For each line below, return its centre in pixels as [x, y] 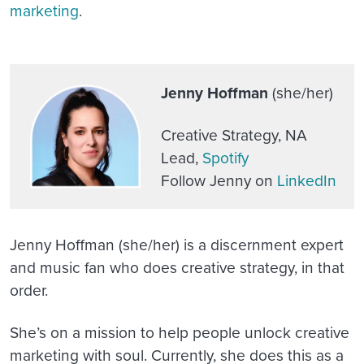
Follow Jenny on [219, 180]
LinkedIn [307, 180]
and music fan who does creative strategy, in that [177, 267]
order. [29, 290]
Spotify [225, 158]
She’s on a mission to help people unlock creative [180, 332]
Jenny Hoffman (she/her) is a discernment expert [177, 245]
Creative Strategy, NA [234, 135]
